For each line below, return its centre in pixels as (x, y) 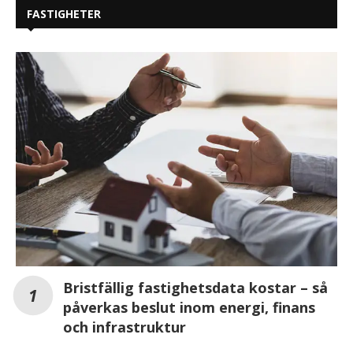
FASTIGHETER (64, 13)
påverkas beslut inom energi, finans (189, 307)
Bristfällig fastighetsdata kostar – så (195, 287)
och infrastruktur (124, 327)
